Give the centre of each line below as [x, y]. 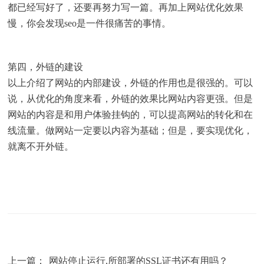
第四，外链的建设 [46, 67]
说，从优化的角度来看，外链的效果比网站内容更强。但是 [131, 99]
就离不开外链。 [41, 146]
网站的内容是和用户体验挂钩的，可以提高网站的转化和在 [131, 115]
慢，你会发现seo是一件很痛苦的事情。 [90, 23]
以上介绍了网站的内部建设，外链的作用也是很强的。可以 [131, 83]
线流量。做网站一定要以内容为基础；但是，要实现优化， [131, 131]
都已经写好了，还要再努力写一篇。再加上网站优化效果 [126, 7]
